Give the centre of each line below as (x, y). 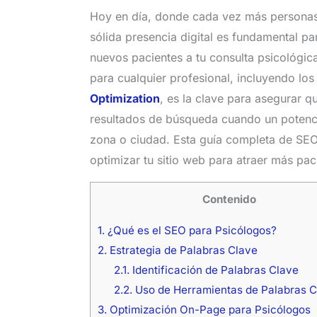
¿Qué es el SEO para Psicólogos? (190, 230)
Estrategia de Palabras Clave (182, 250)
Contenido (230, 200)
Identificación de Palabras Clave (214, 270)
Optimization (125, 99)
